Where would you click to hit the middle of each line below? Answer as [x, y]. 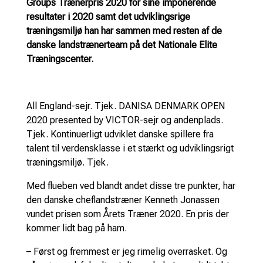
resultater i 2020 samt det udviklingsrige [108, 16]
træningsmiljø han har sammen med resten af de [124, 31]
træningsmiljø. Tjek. [67, 162]
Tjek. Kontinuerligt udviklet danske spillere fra [120, 134]
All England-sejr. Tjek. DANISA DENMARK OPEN [125, 106]
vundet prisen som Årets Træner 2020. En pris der [127, 214]
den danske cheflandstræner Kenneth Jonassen [123, 200]
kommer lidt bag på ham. [76, 228]
